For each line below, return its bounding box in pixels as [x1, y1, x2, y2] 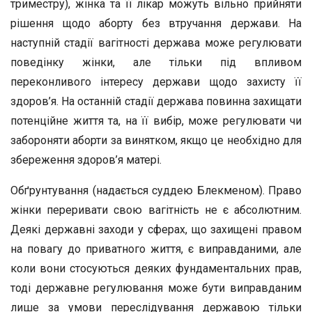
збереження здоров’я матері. [10, 153, 162, 166]
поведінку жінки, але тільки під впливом [10, 56, 302, 69]
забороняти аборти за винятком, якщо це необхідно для [10, 134, 302, 147]
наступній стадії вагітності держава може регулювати [10, 36, 302, 49]
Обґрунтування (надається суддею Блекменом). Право [10, 184, 302, 197]
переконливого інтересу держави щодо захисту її [10, 75, 302, 88]
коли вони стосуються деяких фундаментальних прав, [10, 262, 302, 275]
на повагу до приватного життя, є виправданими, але [10, 242, 302, 256]
